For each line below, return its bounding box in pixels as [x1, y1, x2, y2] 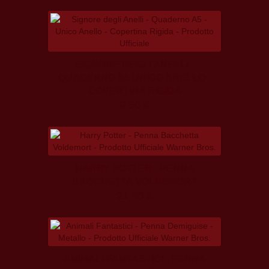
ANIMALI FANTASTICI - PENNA [63, 254, 206, 265]
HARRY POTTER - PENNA [74, 163, 195, 174]
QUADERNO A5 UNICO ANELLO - [58, 73, 211, 83]
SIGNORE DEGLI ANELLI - [75, 59, 194, 70]
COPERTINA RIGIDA [88, 86, 181, 97]
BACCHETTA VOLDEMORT [72, 177, 197, 187]
